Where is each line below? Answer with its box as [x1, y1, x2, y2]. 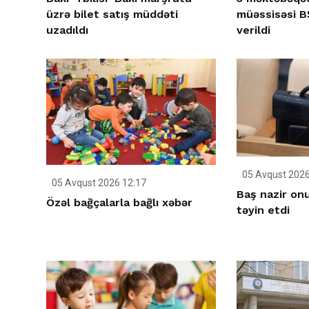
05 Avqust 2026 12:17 [50, 177, 146, 188]
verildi [236, 23, 270, 37]
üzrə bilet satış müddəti [46, 7, 178, 21]
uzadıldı [46, 23, 88, 37]
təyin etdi [236, 203, 290, 217]
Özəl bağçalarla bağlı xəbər [46, 195, 192, 209]
